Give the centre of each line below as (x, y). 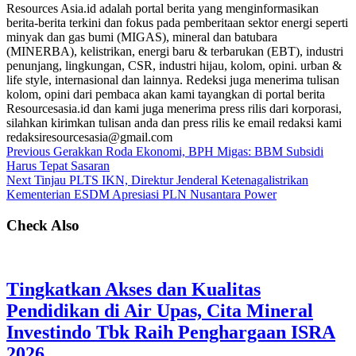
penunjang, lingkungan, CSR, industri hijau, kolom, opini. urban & (174, 65)
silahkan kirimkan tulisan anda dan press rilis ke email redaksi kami (174, 122)
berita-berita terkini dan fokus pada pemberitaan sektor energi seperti (177, 22)
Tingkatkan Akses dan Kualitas (133, 290)
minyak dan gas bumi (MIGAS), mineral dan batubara (142, 37)
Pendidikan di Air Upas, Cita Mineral (160, 311)
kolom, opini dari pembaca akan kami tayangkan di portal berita (166, 94)
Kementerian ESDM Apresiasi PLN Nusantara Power (141, 194)
